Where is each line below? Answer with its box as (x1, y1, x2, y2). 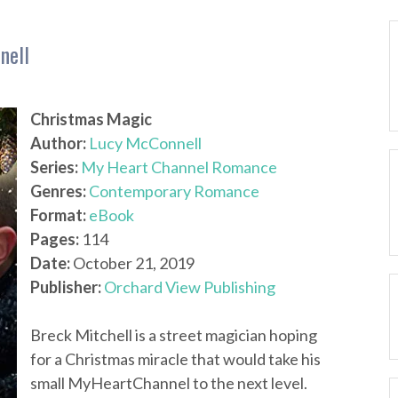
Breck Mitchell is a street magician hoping (30, 325, 317, 345)
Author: (30, 133, 86, 153)
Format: (30, 205, 86, 225)
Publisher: (30, 277, 101, 297)
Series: (30, 157, 78, 177)
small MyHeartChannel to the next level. (30, 373, 307, 393)
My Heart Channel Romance (81, 157, 277, 177)
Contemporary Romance (89, 181, 259, 201)
